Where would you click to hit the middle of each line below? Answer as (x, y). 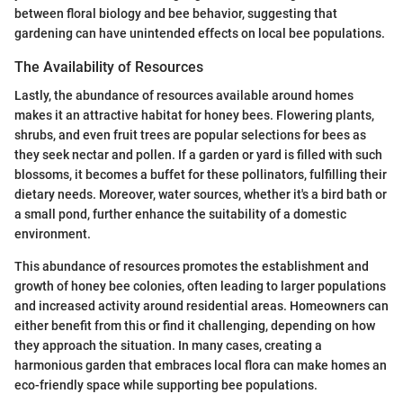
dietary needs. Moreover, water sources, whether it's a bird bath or (201, 195)
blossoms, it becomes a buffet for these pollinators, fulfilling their (201, 175)
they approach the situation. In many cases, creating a (168, 346)
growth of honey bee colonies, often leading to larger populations (200, 287)
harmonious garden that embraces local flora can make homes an (201, 366)
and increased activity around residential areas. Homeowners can (201, 306)
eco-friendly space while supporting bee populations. (166, 385)
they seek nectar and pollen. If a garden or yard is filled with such (198, 155)
